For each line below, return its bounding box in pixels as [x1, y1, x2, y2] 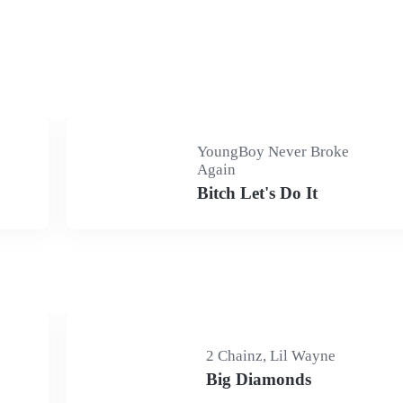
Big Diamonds [206, 370, 311, 389]
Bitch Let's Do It [197, 184, 318, 202]
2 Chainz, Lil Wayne [206, 347, 336, 364]
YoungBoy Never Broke [197, 143, 350, 160]
